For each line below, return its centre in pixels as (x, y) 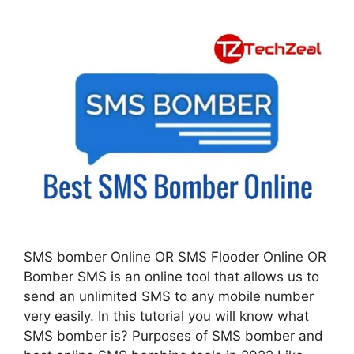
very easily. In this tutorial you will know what (166, 316)
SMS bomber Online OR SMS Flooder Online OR (175, 256)
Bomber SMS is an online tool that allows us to (171, 276)
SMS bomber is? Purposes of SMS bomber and (173, 335)
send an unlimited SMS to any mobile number (169, 296)
